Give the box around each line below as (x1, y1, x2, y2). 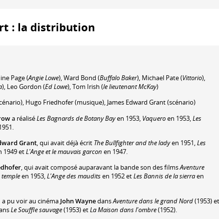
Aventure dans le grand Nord (111, 196, 193, 205)
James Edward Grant (107, 98, 166, 107)
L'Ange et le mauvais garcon (26, 147, 102, 156)
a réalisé (10, 113, 37, 123)
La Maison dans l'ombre (90, 205, 156, 214)
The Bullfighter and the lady (94, 138, 170, 148)
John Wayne (59, 196, 96, 205)
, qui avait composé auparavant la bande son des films (21, 163, 180, 172)
